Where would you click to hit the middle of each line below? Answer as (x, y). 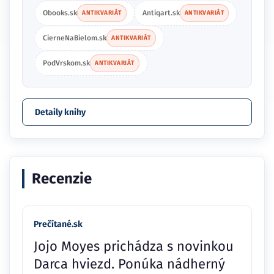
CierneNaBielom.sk (75, 38)
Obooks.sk (60, 13)
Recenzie (62, 179)
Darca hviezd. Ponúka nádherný (129, 264)
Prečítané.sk (58, 224)
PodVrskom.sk (66, 63)
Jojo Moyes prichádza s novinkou (134, 246)
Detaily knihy (60, 113)
